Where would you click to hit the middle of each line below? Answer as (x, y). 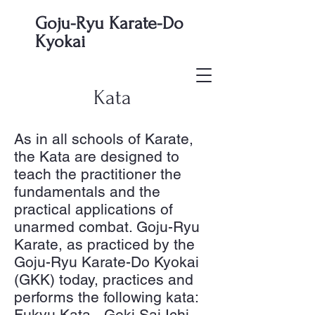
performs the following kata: (107, 297)
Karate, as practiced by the (104, 244)
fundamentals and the (87, 192)
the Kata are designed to (97, 156)
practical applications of (94, 209)
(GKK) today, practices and (104, 279)
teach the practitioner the (98, 174)
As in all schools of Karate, (104, 139)
